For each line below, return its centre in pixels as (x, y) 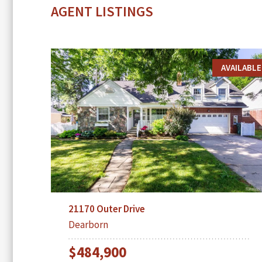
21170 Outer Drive (107, 208)
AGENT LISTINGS (102, 11)
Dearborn (88, 224)
